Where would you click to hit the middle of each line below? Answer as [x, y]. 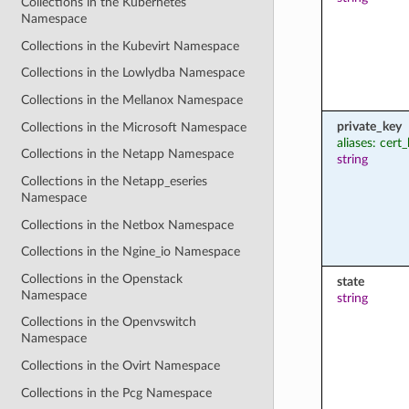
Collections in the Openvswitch [109, 322]
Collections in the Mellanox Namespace [132, 100]
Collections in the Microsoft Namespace [134, 127]
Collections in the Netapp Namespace [128, 154]
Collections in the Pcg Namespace [117, 393]
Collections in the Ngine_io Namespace [131, 252]
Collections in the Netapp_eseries [115, 181]
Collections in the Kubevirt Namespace [131, 46]
